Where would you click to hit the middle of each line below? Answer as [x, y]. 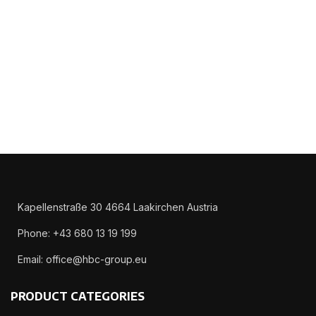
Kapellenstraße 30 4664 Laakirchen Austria [118, 207]
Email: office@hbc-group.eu [82, 259]
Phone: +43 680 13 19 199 [77, 233]
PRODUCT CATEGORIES [78, 296]
